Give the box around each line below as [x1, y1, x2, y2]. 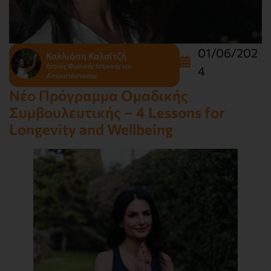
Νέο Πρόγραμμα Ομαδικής [9, 87, 188, 105]
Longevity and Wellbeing [9, 120, 173, 139]
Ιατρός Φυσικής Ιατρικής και [46, 61, 132, 70]
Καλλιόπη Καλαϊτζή [46, 50, 126, 61]
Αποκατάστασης [46, 71, 97, 79]
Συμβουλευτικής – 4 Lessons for [9, 103, 225, 122]
